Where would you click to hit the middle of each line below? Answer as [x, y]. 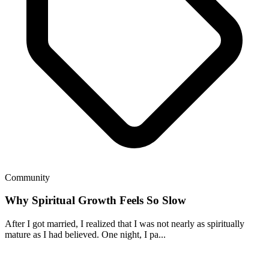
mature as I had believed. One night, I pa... [85, 235]
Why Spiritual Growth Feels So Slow [95, 201]
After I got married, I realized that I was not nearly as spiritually [125, 224]
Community [27, 177]
